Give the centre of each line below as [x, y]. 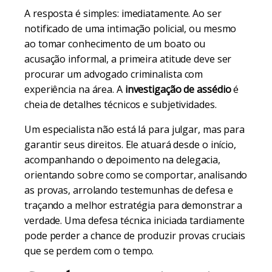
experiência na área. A [75, 89]
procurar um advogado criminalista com [114, 74]
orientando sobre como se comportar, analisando [136, 175]
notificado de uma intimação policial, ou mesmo [131, 29]
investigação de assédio [178, 89]
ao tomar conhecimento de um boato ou [115, 44]
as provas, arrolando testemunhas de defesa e [129, 190]
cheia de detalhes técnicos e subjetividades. [121, 104]
